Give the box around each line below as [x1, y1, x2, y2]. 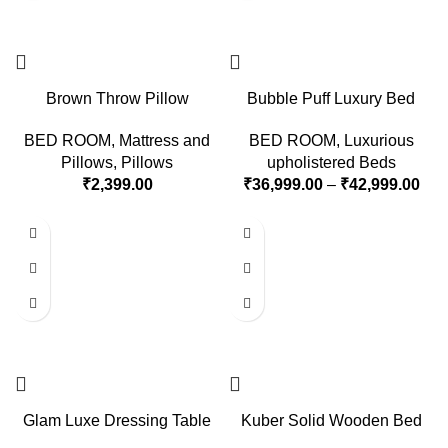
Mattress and [119, 132, 210, 150]
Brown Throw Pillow [45, 90, 189, 108]
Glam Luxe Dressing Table [23, 412, 211, 430]
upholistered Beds [266, 154, 396, 172]
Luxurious [343, 132, 414, 150]
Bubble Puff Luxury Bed [247, 90, 415, 108]
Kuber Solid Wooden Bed [240, 412, 422, 430]
